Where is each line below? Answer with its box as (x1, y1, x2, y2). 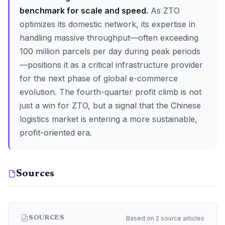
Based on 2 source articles (126, 214, 204, 222)
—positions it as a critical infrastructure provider (20, 60, 203, 70)
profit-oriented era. (20, 128, 92, 138)
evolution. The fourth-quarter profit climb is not (20, 87, 201, 97)
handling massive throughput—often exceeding (20, 33, 198, 43)
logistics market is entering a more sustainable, (20, 114, 197, 124)
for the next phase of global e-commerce (20, 73, 178, 83)
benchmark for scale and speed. (20, 6, 148, 16)
